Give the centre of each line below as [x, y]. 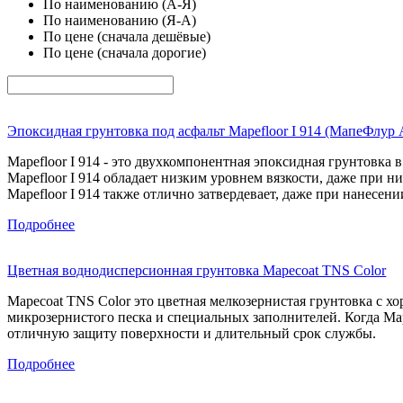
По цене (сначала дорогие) [125, 52]
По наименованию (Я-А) [120, 20]
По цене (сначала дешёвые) [127, 36]
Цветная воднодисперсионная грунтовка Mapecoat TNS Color [197, 270]
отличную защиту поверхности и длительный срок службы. [192, 333]
